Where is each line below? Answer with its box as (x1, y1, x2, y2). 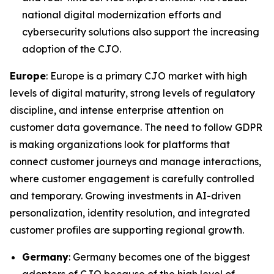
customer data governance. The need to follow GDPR (10, 121, 262, 134)
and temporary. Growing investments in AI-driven (10, 190, 241, 202)
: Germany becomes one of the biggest (68, 251, 250, 264)
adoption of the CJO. (22, 43, 121, 56)
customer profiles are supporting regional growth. (10, 224, 244, 237)
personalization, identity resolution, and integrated (10, 207, 250, 220)
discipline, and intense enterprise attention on (10, 104, 224, 117)
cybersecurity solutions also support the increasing (22, 26, 259, 39)
